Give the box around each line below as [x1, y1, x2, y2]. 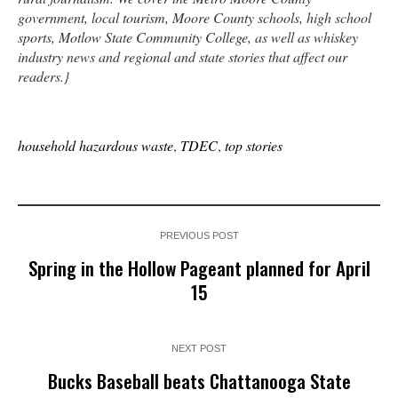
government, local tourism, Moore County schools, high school [18, 7, 371, 27]
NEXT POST [171, 342, 227, 354]
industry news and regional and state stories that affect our [18, 46, 347, 66]
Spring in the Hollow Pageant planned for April [28, 253, 370, 282]
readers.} [18, 66, 69, 85]
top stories [225, 135, 283, 155]
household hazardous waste [18, 135, 173, 155]
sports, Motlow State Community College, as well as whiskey [18, 27, 358, 46]
